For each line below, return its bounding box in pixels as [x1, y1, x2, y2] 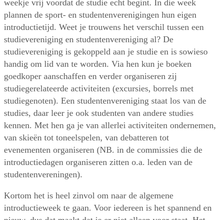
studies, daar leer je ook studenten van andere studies [4, 108, 193, 118]
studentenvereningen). [4, 169, 82, 180]
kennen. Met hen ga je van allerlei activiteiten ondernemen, [4, 120, 216, 131]
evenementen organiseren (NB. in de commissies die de [4, 145, 202, 155]
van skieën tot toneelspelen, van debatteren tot [4, 133, 169, 143]
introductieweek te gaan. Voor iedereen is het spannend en [4, 203, 212, 213]
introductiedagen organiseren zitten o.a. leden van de [4, 157, 192, 167]
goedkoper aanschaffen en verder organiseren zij [4, 71, 177, 82]
